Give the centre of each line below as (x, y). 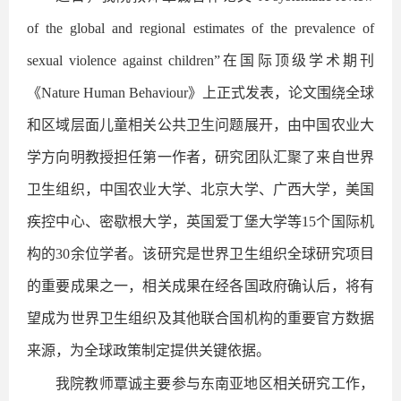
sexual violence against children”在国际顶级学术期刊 (200, 60)
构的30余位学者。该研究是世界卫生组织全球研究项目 (200, 253)
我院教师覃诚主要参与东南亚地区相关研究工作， (215, 383)
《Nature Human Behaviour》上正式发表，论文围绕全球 (200, 92)
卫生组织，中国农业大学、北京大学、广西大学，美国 (200, 189)
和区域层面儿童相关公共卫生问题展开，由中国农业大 (200, 124)
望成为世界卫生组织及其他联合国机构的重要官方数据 (200, 318)
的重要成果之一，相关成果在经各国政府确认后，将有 (200, 286)
